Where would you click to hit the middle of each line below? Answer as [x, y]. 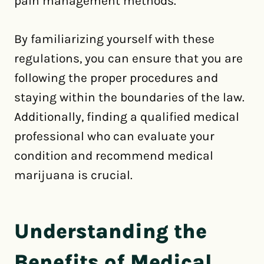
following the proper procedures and [116, 78]
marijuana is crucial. [73, 175]
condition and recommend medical [114, 156]
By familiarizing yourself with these [114, 39]
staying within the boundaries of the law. [129, 97]
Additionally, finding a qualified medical [127, 117]
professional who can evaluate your [114, 136]
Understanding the [110, 231]
